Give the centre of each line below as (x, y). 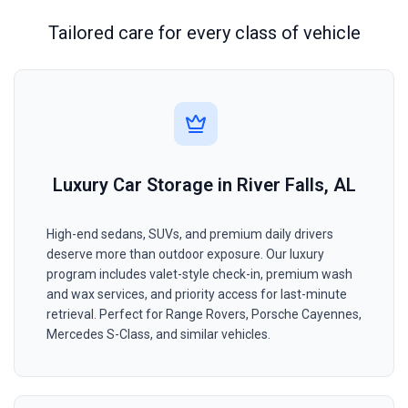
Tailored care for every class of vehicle (204, 33)
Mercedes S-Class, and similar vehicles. (158, 335)
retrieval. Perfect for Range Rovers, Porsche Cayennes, (204, 315)
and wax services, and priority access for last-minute (197, 295)
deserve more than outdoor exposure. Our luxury (185, 255)
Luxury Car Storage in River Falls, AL (204, 185)
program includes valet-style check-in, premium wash (199, 275)
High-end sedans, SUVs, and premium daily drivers (190, 235)
